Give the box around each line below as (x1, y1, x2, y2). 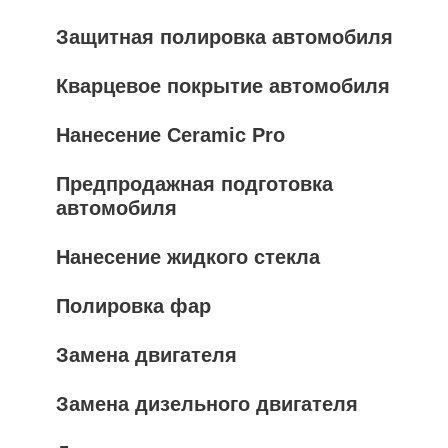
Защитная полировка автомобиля (56, 26, 393, 48)
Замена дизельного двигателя (56, 393, 358, 415)
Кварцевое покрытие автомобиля (56, 75, 390, 97)
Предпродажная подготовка (56, 173, 333, 195)
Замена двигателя (56, 344, 237, 366)
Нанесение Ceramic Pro (56, 124, 285, 146)
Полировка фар (56, 295, 211, 317)
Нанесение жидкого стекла (56, 246, 320, 268)
